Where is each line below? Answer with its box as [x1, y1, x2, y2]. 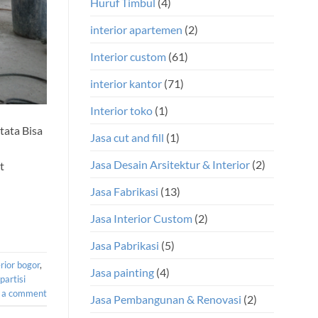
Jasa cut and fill [90, 131, 164, 145]
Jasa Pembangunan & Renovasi [90, 292, 241, 307]
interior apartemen [90, 23, 182, 37]
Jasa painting [90, 265, 154, 280]
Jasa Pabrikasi [90, 238, 159, 253]
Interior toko [90, 104, 153, 118]
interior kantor [90, 77, 162, 91]
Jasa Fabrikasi [90, 185, 158, 199]
